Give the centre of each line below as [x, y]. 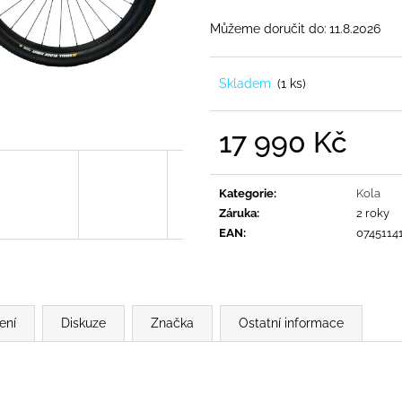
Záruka [238, 213]
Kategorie [246, 193]
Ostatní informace [291, 323]
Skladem [247, 83]
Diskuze [83, 323]
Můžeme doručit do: [268, 28]
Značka [172, 323]
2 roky [373, 213]
